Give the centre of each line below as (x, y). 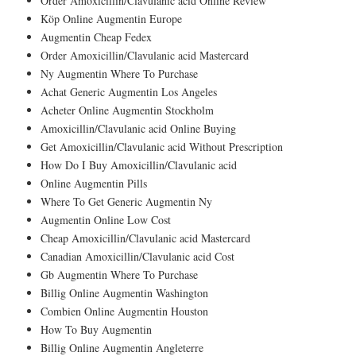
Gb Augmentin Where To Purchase (119, 274)
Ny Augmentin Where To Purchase (119, 73)
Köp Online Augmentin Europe (111, 18)
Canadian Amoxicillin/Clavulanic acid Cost (137, 256)
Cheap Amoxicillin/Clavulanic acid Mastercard (145, 238)
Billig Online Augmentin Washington (124, 292)
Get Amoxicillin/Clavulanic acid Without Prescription (162, 146)
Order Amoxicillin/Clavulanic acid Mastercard (145, 55)
